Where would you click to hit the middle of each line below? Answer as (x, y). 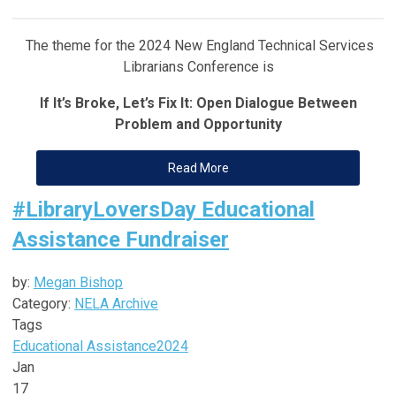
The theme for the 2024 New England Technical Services (198, 45)
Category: (43, 303)
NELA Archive (116, 303)
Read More (198, 168)
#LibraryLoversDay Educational (164, 209)
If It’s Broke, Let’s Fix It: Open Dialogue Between (198, 103)
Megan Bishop (78, 282)
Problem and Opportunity (198, 124)
